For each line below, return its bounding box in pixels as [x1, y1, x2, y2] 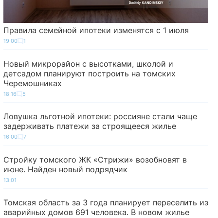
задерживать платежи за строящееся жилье [3, 121, 176, 131]
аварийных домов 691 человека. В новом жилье [3, 207, 189, 217]
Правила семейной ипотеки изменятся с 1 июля [3, 25, 189, 35]
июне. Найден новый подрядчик [3, 164, 127, 174]
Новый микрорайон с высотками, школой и [3, 58, 173, 69]
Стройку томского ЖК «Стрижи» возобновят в [3, 154, 187, 164]
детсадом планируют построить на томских [3, 68, 176, 78]
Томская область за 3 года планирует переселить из [3, 197, 208, 207]
